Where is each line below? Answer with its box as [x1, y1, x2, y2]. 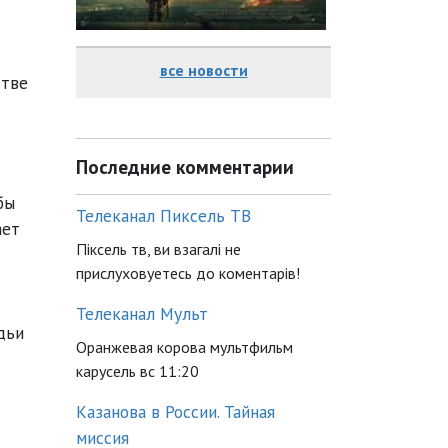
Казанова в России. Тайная [76, 399, 275, 423]
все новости [159, 59, 248, 80]
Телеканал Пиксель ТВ [76, 203, 251, 227]
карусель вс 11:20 [76, 360, 199, 381]
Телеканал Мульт [76, 301, 208, 325]
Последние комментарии [76, 153, 294, 179]
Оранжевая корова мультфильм [76, 336, 293, 357]
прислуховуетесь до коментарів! [76, 262, 300, 283]
